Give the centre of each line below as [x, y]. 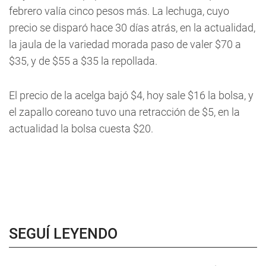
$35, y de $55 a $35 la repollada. [83, 61]
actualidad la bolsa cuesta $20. [81, 129]
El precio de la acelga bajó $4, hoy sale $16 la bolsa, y [131, 95]
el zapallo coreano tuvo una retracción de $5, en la [124, 112]
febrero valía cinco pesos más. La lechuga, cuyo [119, 11]
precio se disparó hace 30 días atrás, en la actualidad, [132, 28]
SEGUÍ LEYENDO [63, 234]
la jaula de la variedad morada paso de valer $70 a [125, 44]
